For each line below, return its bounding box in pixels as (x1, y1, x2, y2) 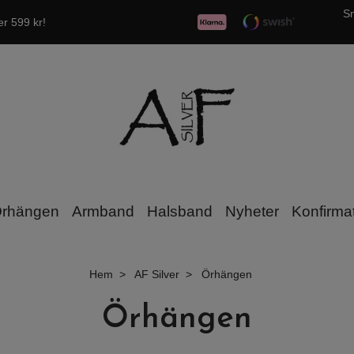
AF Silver (134, 267, 179, 281)
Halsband (146, 202, 213, 220)
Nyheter (224, 202, 279, 220)
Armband (71, 202, 134, 220)
